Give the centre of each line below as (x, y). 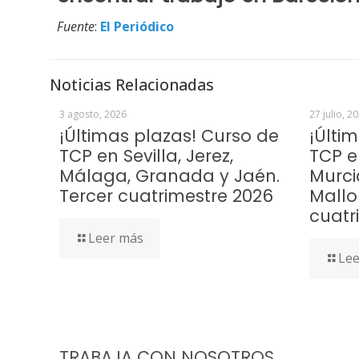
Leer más (116, 238)
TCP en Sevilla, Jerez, (146, 156)
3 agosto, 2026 (93, 114)
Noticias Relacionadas (132, 85)
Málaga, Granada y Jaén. (169, 176)
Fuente (76, 26)
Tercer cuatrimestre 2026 (166, 196)
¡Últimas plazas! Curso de (169, 136)
